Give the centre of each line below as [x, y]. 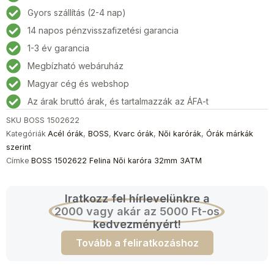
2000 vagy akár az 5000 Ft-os [137, 211]
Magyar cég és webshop [78, 84]
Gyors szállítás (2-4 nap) [77, 13]
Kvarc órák [134, 133]
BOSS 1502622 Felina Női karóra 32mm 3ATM [117, 160]
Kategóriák [26, 133]
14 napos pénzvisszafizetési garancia [103, 31]
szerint [19, 147]
